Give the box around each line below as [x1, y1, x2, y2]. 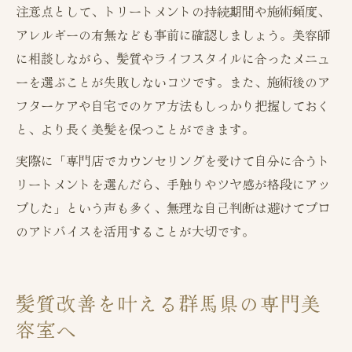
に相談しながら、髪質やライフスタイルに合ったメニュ [16, 49, 330, 68]
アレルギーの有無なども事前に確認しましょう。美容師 [16, 25, 330, 45]
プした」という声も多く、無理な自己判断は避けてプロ [16, 198, 330, 218]
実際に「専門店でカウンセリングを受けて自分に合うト [16, 151, 330, 170]
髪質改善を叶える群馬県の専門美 [16, 289, 322, 317]
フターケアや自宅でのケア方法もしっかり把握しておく [16, 96, 330, 115]
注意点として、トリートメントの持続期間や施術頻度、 [16, 2, 330, 21]
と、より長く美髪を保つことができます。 [16, 119, 255, 139]
